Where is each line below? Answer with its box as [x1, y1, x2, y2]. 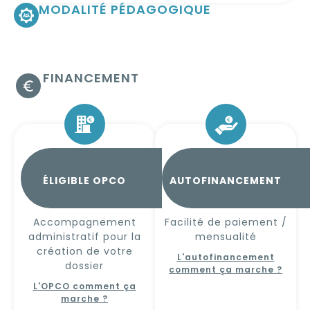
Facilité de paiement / [164, 215, 287, 230]
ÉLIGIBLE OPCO [43, 174, 126, 188]
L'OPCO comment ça [33, 280, 136, 293]
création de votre [36, 244, 133, 259]
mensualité [194, 230, 257, 244]
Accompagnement [33, 215, 136, 230]
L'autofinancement [176, 251, 275, 264]
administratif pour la [28, 230, 141, 244]
